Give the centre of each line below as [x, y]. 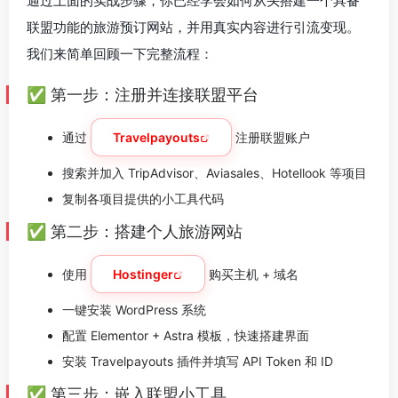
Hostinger [143, 274]
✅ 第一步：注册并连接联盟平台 [143, 95]
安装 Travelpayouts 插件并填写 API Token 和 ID [198, 361]
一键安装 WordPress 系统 [134, 310]
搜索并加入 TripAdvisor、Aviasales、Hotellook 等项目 [215, 173]
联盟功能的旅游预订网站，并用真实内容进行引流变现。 [193, 27]
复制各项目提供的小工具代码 [143, 199]
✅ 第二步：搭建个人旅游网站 [135, 231]
